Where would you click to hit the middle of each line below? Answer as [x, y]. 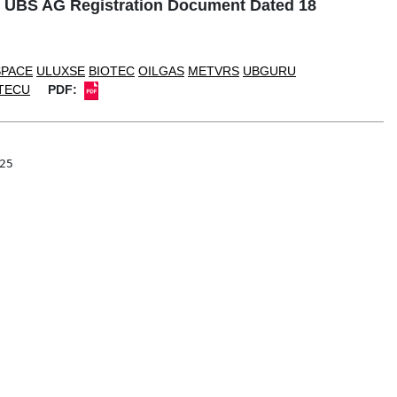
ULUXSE [61, 71]
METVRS [214, 71]
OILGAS [161, 71]
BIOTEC [112, 71]
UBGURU [269, 71]
